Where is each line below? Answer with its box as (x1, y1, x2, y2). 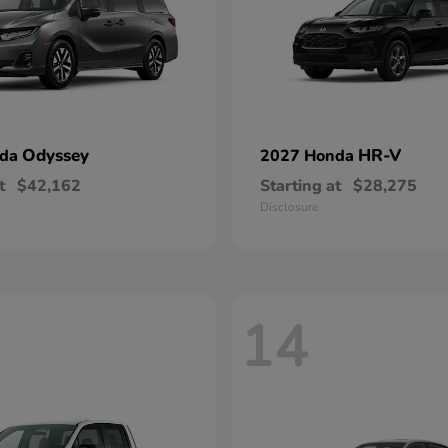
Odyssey (22, 144, 89, 167)
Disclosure (260, 199, 318, 215)
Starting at (260, 175, 341, 197)
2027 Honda (260, 145, 358, 167)
